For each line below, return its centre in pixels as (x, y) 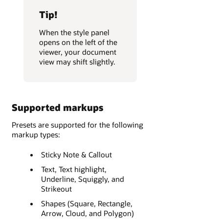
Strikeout (56, 189)
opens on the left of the (78, 42)
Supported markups (57, 107)
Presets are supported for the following (77, 124)
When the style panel (74, 32)
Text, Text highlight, (74, 169)
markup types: (36, 134)
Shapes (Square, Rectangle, (87, 204)
